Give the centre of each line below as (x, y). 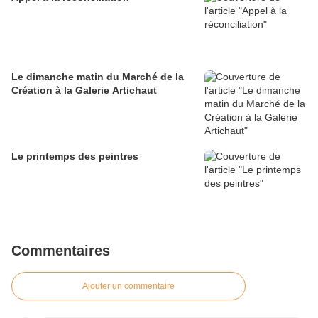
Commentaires (61, 251)
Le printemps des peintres (75, 157)
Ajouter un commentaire (128, 286)
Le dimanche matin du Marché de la (98, 77)
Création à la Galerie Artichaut (84, 91)
